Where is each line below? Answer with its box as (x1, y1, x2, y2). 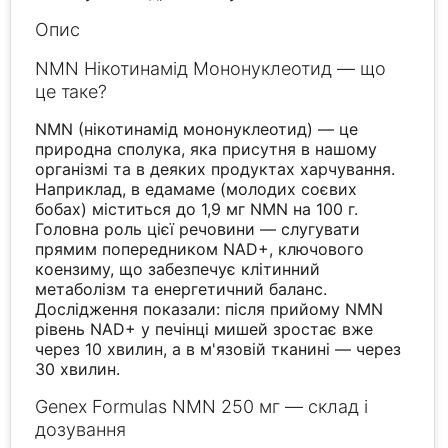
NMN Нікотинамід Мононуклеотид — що (35, 58, 387, 80)
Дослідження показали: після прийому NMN (35, 299, 384, 320)
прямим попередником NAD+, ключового (35, 239, 365, 260)
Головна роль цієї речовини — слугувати (35, 219, 361, 240)
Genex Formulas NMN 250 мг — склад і (35, 396, 369, 418)
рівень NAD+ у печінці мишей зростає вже (35, 319, 374, 340)
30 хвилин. (35, 359, 121, 380)
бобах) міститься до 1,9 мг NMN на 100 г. (35, 199, 359, 220)
